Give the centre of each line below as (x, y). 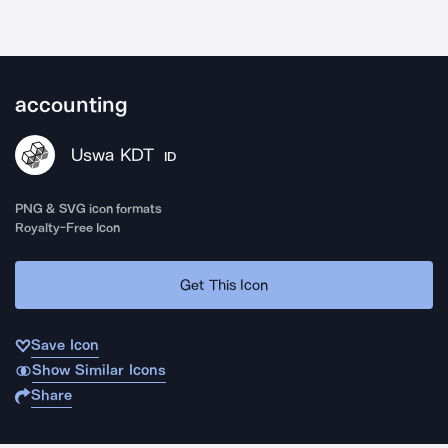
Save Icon (65, 345)
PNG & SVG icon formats (89, 208)
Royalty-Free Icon (68, 227)
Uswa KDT (112, 155)
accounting (71, 105)
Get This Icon (224, 284)
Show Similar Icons (98, 370)
